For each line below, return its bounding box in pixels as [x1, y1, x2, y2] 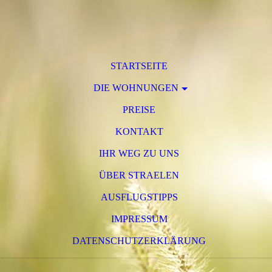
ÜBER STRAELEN [99, 170, 179, 180]
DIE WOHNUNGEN [93, 83, 178, 93]
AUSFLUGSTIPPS [100, 192, 178, 202]
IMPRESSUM [110, 214, 168, 224]
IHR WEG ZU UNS [99, 148, 179, 158]
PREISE [123, 104, 155, 115]
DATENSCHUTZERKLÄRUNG [72, 236, 206, 246]
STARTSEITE [110, 61, 168, 71]
